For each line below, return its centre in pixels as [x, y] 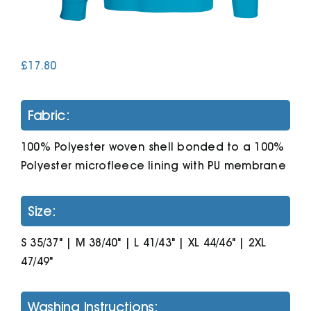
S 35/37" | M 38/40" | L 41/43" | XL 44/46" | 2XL [143, 242]
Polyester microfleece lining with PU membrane [153, 165]
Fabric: [49, 115]
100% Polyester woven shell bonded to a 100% [152, 146]
